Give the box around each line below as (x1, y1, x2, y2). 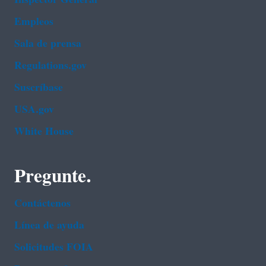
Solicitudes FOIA (14, 236, 93, 259)
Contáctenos (14, 192, 71, 215)
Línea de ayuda (14, 214, 84, 237)
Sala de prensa (14, 33, 81, 55)
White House (14, 121, 74, 143)
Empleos (14, 11, 53, 33)
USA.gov (14, 99, 54, 121)
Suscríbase (14, 77, 63, 99)
